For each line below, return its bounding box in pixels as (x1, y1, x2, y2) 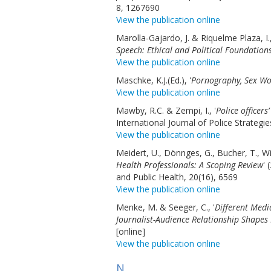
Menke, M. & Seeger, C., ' (116, 201, 215, 213)
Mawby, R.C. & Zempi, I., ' (116, 105, 216, 116)
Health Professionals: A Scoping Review (116, 159, 263, 171)
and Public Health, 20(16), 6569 (116, 171, 238, 183)
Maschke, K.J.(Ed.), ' (116, 74, 191, 86)
